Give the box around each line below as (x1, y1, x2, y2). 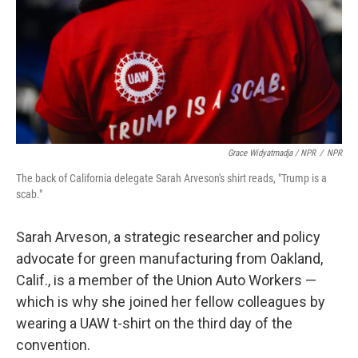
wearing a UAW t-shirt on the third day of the (16, 315, 292, 332)
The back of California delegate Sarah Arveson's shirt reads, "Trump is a (16, 172, 327, 185)
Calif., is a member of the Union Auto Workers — (16, 272, 316, 288)
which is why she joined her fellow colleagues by (16, 293, 325, 310)
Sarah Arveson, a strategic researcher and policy (16, 229, 320, 245)
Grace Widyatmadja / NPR (228, 148, 316, 158)
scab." (16, 188, 42, 201)
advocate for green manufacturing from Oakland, (16, 250, 323, 267)
